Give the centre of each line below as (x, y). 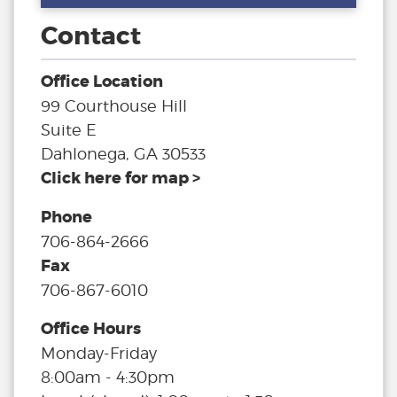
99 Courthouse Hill (114, 106)
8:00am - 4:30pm (108, 378)
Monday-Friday (99, 354)
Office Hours (91, 329)
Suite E (69, 130)
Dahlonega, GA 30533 (123, 154)
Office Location (102, 82)
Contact (91, 37)
